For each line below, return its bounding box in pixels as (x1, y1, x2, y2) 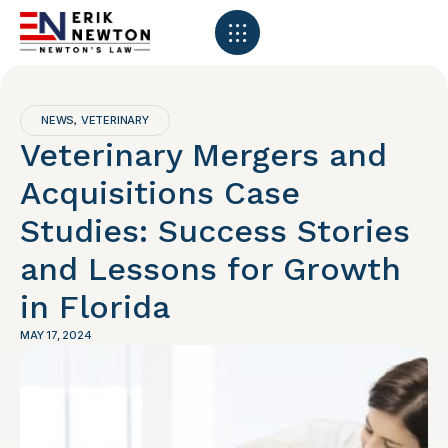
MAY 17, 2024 (20, 328, 92, 342)
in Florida (20, 288, 170, 326)
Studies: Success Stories (20, 212, 410, 250)
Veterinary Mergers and (20, 136, 387, 174)
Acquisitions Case (20, 174, 300, 212)
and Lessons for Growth (20, 250, 401, 288)
